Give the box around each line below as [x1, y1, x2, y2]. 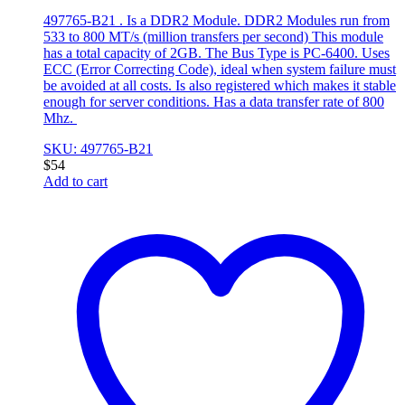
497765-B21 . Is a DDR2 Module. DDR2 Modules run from [43, 13, 390, 29]
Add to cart [43, 174, 108, 190]
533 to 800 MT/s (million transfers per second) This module [43, 29, 383, 45]
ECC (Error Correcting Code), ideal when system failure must [43, 61, 396, 78]
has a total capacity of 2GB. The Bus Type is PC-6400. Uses [43, 45, 390, 61]
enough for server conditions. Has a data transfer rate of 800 [43, 94, 384, 110]
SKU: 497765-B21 [43, 141, 153, 157]
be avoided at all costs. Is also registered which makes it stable [43, 78, 396, 94]
